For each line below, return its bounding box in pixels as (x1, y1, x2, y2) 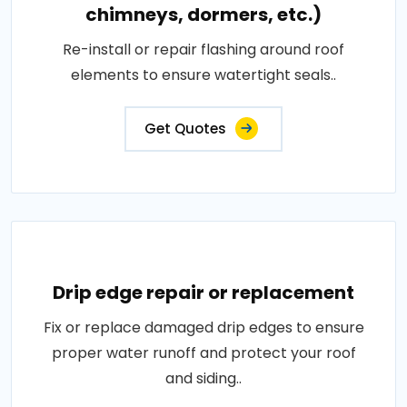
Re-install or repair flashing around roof (63, 39, 344, 60)
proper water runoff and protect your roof (51, 342, 356, 363)
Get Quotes (144, 119, 226, 138)
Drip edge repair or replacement (53, 280, 354, 305)
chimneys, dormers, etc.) (85, 2, 322, 27)
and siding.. (165, 368, 242, 389)
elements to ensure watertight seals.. (71, 65, 336, 85)
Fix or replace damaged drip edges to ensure (43, 317, 364, 338)
